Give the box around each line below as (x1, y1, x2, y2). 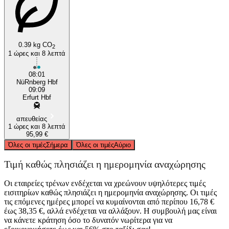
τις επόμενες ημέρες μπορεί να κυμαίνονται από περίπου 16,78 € (4, 197, 214, 206)
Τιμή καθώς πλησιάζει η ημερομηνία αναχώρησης (4, 158, 205, 170)
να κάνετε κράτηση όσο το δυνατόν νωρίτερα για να (4, 215, 172, 224)
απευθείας (16, 114, 47, 123)
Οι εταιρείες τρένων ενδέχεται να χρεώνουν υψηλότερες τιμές (4, 178, 205, 188)
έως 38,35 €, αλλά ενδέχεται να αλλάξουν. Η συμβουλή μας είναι (4, 206, 217, 215)
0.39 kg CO (18, 40, 52, 49)
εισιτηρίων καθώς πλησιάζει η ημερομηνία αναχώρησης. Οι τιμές (4, 188, 217, 197)
